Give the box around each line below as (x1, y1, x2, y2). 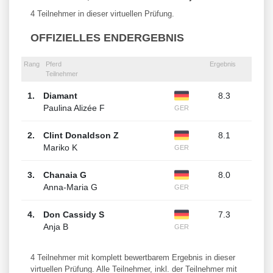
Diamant (43, 91, 77, 101)
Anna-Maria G (43, 183, 97, 193)
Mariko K (43, 143, 77, 153)
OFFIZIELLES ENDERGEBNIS (30, 32, 184, 44)
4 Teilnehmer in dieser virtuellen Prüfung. (30, 9, 174, 19)
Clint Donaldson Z (43, 131, 119, 141)
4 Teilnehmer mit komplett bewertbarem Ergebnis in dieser (30, 253, 235, 263)
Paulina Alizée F (43, 104, 105, 113)
